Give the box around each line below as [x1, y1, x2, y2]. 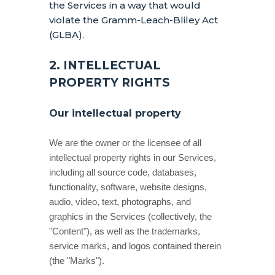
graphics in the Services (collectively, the [49, 212, 212, 222]
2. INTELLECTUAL [49, 58, 161, 72]
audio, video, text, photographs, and [49, 197, 191, 207]
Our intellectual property [49, 107, 181, 119]
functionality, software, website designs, [49, 182, 207, 192]
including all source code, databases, [49, 168, 196, 177]
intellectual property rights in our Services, [49, 153, 216, 163]
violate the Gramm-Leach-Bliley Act [49, 14, 218, 26]
